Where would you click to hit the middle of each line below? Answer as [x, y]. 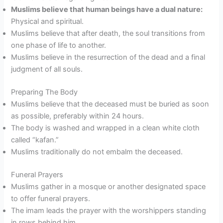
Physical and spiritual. [48, 22]
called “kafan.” [35, 140]
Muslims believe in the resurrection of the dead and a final [108, 57]
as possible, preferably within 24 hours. [78, 116]
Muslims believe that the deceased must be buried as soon [110, 104]
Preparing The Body [45, 92]
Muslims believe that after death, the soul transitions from [108, 34]
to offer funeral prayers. [51, 198]
